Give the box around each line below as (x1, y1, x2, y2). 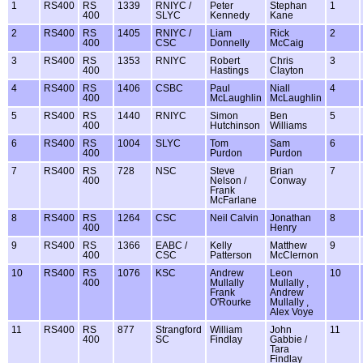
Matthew (270, 240, 307, 250)
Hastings (210, 65, 249, 75)
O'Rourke (210, 297, 251, 307)
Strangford (156, 324, 202, 335)
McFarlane (210, 194, 257, 205)
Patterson (210, 250, 252, 260)
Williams (270, 120, 307, 130)
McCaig (270, 37, 304, 48)
